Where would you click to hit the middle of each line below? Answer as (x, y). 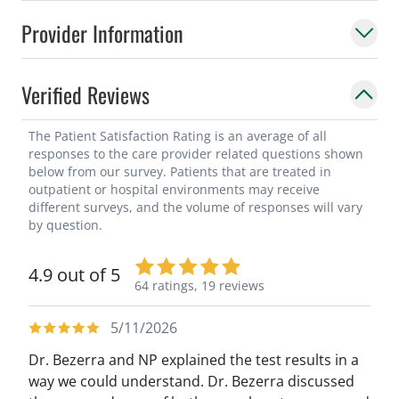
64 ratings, (166, 285)
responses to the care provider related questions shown (196, 153)
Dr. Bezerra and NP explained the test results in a (194, 359)
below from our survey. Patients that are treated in (180, 171)
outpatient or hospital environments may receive (174, 189)
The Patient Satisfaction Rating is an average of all (178, 135)
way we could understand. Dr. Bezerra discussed (191, 381)
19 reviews (233, 285)
